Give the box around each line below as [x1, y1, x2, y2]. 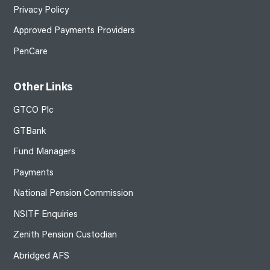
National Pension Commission [13, 189, 134, 198]
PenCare [13, 47, 48, 57]
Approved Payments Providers [13, 27, 136, 36]
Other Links [13, 83, 74, 93]
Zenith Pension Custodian [13, 231, 118, 240]
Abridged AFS [13, 251, 70, 261]
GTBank [13, 127, 46, 136]
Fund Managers [13, 148, 76, 157]
